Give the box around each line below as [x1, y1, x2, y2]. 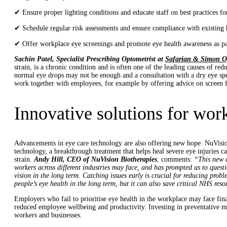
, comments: [157, 156, 194, 164]
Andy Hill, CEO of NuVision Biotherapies [34, 156, 157, 164]
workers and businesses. [14, 211, 82, 219]
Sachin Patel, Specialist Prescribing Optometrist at [14, 55, 165, 63]
